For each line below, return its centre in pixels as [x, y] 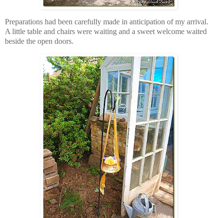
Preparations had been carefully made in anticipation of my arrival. [107, 21]
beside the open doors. [39, 41]
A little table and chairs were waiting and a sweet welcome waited [106, 31]
